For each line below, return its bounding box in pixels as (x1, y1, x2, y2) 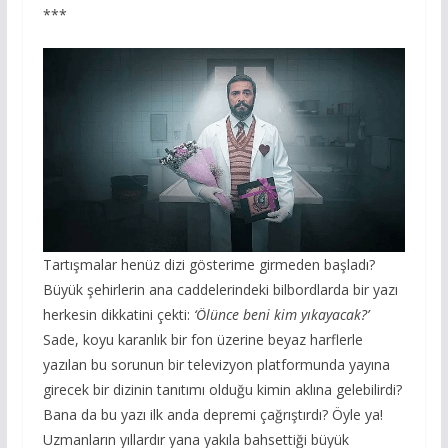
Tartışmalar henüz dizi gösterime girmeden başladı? (42, 254, 375, 274)
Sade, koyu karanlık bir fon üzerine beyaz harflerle (42, 329, 363, 349)
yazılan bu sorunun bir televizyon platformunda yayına (42, 354, 390, 374)
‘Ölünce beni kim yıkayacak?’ (193, 304, 369, 324)
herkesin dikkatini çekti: (42, 304, 194, 324)
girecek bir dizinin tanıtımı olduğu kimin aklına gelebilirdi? (42, 379, 402, 399)
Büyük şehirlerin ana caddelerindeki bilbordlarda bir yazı (42, 279, 398, 299)
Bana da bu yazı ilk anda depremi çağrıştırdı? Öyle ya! (42, 404, 383, 424)
